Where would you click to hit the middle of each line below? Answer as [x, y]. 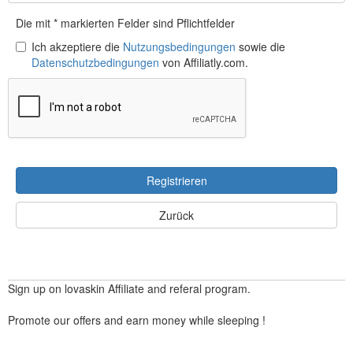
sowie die [260, 46]
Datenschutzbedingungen [95, 62]
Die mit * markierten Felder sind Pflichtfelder [125, 23]
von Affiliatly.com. [204, 62]
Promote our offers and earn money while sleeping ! [138, 320]
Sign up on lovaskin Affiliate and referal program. [131, 288]
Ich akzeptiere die [77, 46]
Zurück [176, 215]
